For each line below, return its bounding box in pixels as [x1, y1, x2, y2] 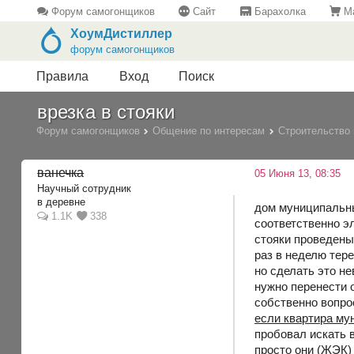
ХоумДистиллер [70, 27, 172, 41]
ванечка [37, 166, 85, 180]
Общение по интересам [153, 124, 265, 137]
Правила [36, 70, 89, 84]
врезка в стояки [37, 101, 175, 123]
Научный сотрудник [37, 182, 132, 194]
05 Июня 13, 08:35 [254, 168, 341, 180]
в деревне [37, 196, 86, 209]
